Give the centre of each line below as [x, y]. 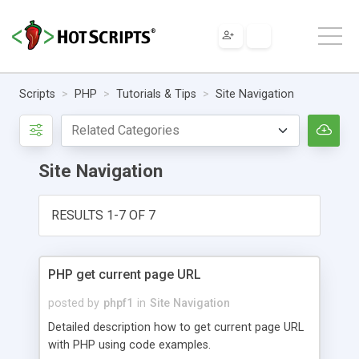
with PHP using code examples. [129, 345]
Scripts [37, 94]
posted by [74, 303]
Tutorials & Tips [156, 94]
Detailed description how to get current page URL [176, 327]
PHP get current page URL [125, 274]
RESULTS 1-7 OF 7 [103, 215]
